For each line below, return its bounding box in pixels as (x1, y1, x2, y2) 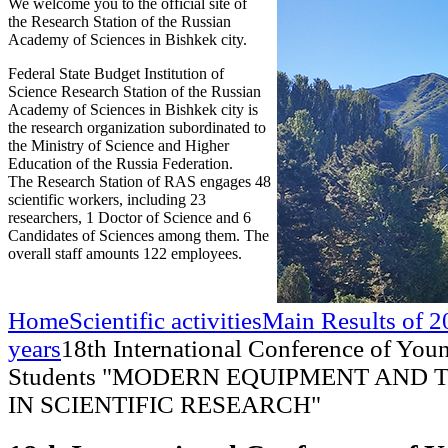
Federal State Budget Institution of (8, 65, 224, 82)
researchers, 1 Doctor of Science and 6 (8, 209, 251, 226)
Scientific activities (69, 306, 262, 334)
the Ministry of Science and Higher (8, 137, 229, 154)
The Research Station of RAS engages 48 (8, 173, 271, 190)
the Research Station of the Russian (8, 13, 231, 30)
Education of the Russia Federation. (8, 155, 233, 172)
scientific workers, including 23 (8, 191, 206, 208)
